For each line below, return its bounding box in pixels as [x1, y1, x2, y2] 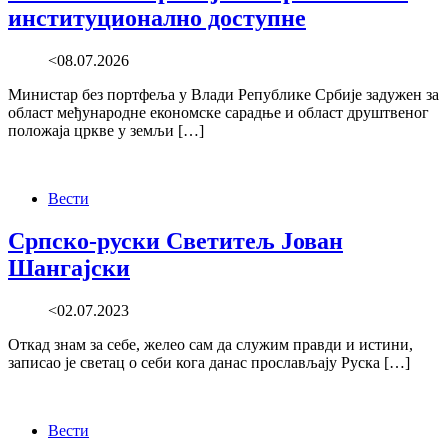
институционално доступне [8, 4, 306, 31]
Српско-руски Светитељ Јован [8, 227, 343, 254]
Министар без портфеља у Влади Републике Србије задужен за [8, 85, 439, 103]
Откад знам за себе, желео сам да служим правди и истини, [8, 335, 413, 353]
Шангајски [8, 254, 130, 281]
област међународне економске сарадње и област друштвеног [8, 103, 429, 121]
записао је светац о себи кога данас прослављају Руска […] [8, 353, 410, 371]
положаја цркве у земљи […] [8, 121, 204, 139]
